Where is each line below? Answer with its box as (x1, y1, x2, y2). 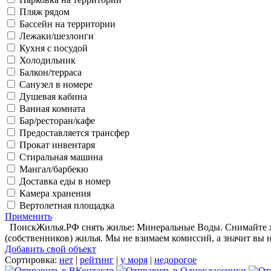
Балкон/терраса (17, 67, 82, 77)
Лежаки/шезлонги (17, 30, 94, 41)
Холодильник (17, 54, 76, 65)
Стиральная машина (17, 151, 103, 162)
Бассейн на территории (17, 18, 116, 29)
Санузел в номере (17, 79, 93, 90)
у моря (120, 254, 148, 265)
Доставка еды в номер (17, 175, 111, 186)
